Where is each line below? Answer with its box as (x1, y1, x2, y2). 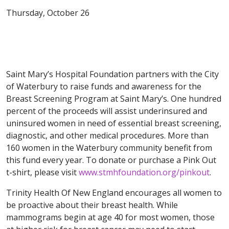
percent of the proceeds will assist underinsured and (6, 105, 207, 117)
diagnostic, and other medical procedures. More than (6, 130, 209, 142)
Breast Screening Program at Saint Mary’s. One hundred (6, 93, 221, 105)
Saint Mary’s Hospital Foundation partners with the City (6, 68, 219, 80)
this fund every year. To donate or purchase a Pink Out (6, 154, 216, 166)
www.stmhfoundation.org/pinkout (79, 167, 210, 178)
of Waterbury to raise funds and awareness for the (6, 81, 201, 93)
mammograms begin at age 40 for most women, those (6, 212, 215, 223)
